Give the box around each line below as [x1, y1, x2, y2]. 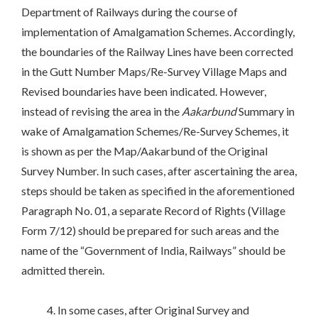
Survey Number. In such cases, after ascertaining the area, [21, 164, 297, 178]
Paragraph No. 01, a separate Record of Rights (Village [21, 204, 285, 218]
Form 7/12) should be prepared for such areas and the [21, 224, 279, 238]
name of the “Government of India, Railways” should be [21, 243, 285, 258]
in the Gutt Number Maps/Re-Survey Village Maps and [21, 65, 287, 79]
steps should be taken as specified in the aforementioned [21, 184, 295, 198]
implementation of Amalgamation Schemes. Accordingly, [21, 25, 295, 39]
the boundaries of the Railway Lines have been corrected [21, 45, 293, 59]
